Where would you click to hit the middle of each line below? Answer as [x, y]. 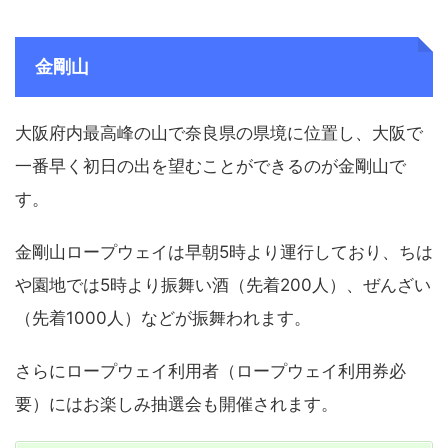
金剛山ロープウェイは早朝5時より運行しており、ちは [224, 251]
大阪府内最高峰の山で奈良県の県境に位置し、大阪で [219, 132]
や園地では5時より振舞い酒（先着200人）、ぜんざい [223, 284]
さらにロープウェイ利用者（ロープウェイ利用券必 [210, 370]
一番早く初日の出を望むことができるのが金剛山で [210, 165]
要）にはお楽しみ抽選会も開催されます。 [176, 403]
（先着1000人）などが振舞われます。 [163, 317]
